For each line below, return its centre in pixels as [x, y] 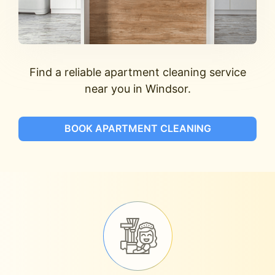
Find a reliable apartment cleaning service [137, 72]
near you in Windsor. [137, 88]
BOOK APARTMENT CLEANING [137, 129]
